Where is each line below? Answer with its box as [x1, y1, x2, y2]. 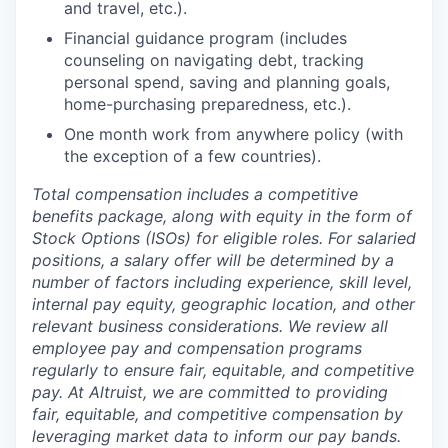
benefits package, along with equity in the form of [32, 206, 412, 226]
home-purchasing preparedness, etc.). [64, 94, 351, 114]
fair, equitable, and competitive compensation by [32, 404, 403, 424]
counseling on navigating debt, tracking [64, 50, 364, 70]
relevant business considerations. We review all [32, 316, 388, 336]
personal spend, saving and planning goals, [64, 72, 390, 92]
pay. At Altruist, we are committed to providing [32, 382, 388, 402]
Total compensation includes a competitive [32, 184, 358, 204]
